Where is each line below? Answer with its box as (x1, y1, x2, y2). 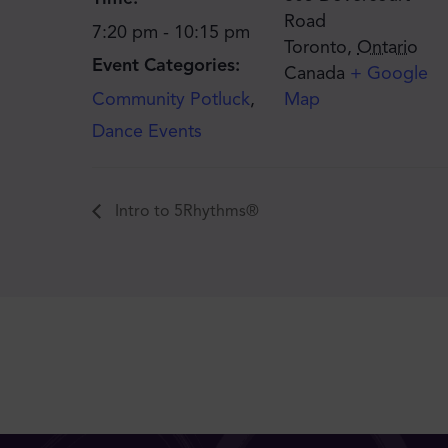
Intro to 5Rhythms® (111, 200, 259, 221)
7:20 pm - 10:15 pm (92, 20, 250, 43)
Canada (284, 61, 345, 84)
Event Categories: (92, 53, 240, 76)
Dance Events (92, 119, 202, 142)
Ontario (357, 35, 418, 58)
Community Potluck (92, 87, 250, 110)
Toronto (284, 35, 347, 58)
